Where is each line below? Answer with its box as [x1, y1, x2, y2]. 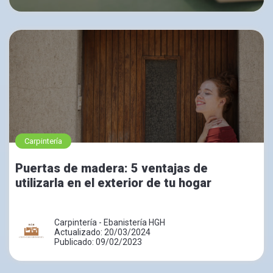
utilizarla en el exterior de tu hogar [15, 175, 211, 190]
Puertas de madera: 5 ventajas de [15, 160, 208, 175]
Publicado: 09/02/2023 [54, 236, 142, 247]
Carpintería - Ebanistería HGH [54, 217, 165, 227]
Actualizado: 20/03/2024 [54, 227, 151, 237]
